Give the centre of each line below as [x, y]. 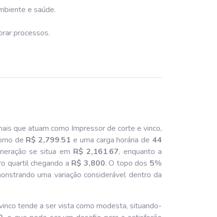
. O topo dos [127, 163]
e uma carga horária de [111, 140]
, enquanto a [140, 151]
